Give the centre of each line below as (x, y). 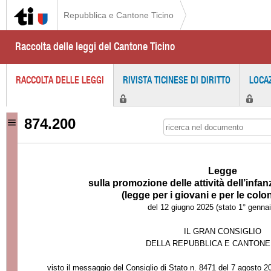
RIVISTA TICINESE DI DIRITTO (177, 80)
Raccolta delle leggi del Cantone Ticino (95, 46)
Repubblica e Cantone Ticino (119, 15)
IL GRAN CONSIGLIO (222, 231)
